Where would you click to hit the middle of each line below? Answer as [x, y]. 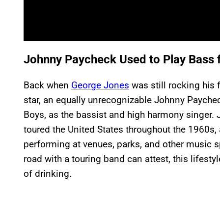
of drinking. [48, 173]
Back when [47, 85]
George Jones [100, 85]
